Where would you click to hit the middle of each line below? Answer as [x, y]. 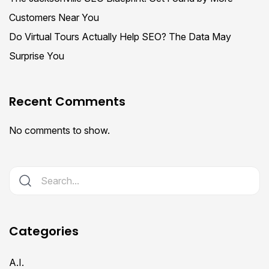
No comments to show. [59, 130]
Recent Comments [67, 101]
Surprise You [37, 56]
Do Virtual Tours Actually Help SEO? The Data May [120, 36]
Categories [44, 231]
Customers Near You [54, 17]
